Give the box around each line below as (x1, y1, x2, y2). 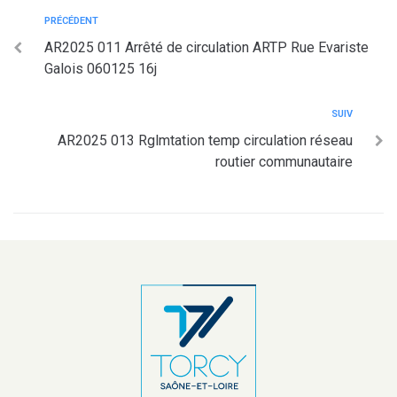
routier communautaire (215, 153, 353, 170)
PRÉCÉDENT (44, 15, 98, 27)
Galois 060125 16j (44, 60, 157, 77)
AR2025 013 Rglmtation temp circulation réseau (58, 132, 353, 149)
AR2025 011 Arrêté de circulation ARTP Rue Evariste (44, 39, 369, 56)
